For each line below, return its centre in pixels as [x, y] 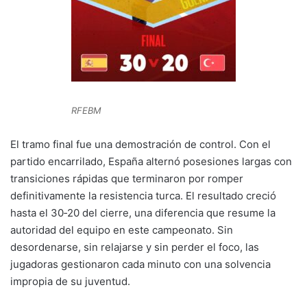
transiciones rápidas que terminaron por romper [127, 178]
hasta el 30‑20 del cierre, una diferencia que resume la [143, 212]
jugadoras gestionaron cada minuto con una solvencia [140, 264]
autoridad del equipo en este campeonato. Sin [122, 230]
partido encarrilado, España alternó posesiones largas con [151, 161]
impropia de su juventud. [70, 281]
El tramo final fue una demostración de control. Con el [140, 144]
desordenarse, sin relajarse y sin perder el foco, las [135, 247]
